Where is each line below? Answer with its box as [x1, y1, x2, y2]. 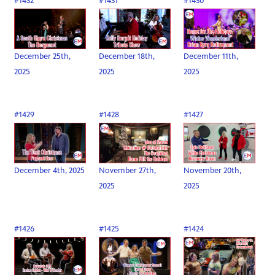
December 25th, [14, 51, 71, 61]
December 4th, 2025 [14, 165, 85, 176]
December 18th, [99, 51, 155, 61]
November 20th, [184, 165, 242, 176]
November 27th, [99, 165, 157, 176]
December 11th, [184, 51, 239, 61]
